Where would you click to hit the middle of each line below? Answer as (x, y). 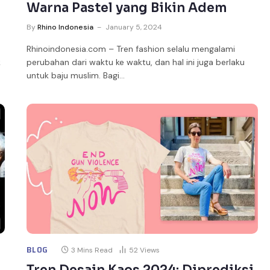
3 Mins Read (92, 250)
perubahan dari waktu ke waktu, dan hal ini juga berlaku (136, 62)
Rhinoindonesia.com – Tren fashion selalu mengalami (131, 49)
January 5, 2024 (134, 27)
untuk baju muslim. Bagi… (76, 75)
